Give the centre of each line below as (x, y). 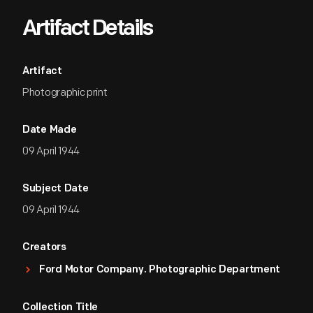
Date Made (50, 130)
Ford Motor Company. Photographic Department (160, 270)
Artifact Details (87, 29)
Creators (44, 248)
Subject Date (56, 189)
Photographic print (65, 93)
